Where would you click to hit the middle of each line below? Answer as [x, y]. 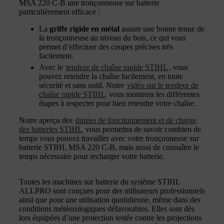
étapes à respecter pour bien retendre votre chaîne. [117, 103]
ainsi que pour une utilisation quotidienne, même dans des [110, 199]
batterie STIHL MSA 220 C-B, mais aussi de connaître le [109, 147]
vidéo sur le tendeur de [163, 85]
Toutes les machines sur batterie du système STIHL [99, 181]
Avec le [52, 67]
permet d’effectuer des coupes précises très [106, 46]
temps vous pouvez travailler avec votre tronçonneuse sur [109, 138]
